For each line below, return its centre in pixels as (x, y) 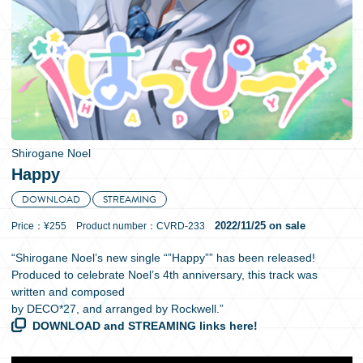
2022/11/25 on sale (260, 226)
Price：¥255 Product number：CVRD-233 (113, 226)
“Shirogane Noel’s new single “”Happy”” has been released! (163, 258)
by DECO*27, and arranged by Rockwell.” (117, 309)
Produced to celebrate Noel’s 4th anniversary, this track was (164, 275)
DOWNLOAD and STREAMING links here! (145, 326)
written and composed (68, 292)
